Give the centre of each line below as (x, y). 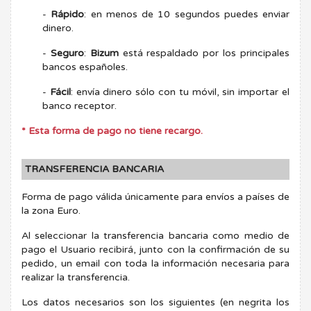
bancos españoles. (85, 67)
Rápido (68, 14)
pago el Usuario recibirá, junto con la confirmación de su (155, 249)
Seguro (67, 53)
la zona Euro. (51, 210)
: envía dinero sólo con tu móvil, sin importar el (180, 92)
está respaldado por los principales (204, 53)
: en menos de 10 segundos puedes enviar (187, 14)
